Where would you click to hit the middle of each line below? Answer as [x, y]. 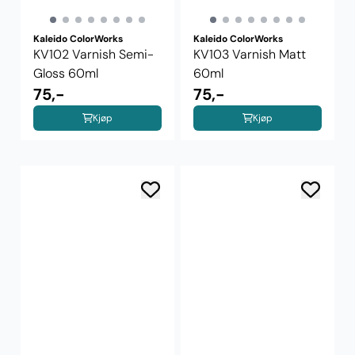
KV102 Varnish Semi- [94, 54]
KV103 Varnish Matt [250, 54]
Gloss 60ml [66, 73]
